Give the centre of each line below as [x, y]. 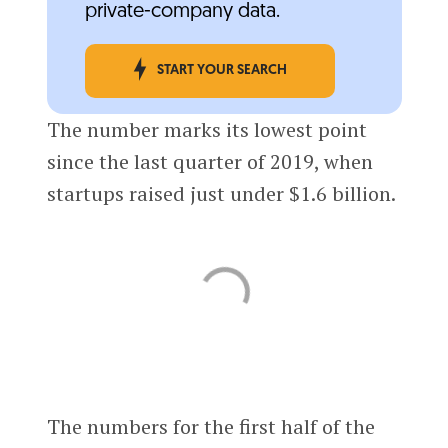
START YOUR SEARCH [221, 70]
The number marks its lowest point [206, 129]
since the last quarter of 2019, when [209, 161]
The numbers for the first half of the [210, 427]
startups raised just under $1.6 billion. [221, 193]
